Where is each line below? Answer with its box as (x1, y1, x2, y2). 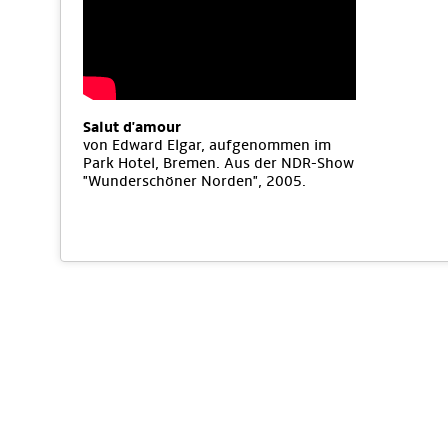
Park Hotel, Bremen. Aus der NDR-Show (83, 154, 354, 172)
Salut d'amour (83, 118, 181, 136)
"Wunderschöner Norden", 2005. (83, 172, 306, 190)
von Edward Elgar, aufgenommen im (83, 136, 331, 154)
